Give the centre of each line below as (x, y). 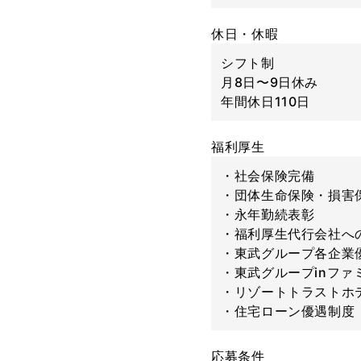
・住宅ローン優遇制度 (288, 311)
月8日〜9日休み (270, 82)
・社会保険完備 (268, 176)
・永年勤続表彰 (268, 214)
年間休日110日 (266, 102)
